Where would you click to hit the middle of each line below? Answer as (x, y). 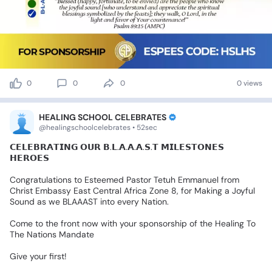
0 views (250, 83)
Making (208, 191)
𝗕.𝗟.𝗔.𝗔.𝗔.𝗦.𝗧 (131, 147)
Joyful (243, 191)
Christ (21, 191)
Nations (42, 234)
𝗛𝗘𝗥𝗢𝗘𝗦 (29, 158)
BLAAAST (80, 202)
